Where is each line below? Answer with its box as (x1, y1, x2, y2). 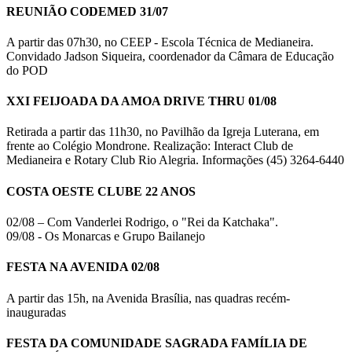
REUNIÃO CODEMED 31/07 (6, 4, 168, 18)
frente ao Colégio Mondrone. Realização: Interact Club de (6, 139, 293, 153)
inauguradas (6, 305, 66, 319)
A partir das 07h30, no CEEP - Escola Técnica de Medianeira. (6, 35, 313, 49)
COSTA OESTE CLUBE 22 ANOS (6, 184, 196, 198)
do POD (6, 63, 48, 77)
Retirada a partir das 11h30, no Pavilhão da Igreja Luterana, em (6, 125, 319, 139)
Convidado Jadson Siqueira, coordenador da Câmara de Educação (6, 49, 334, 63)
